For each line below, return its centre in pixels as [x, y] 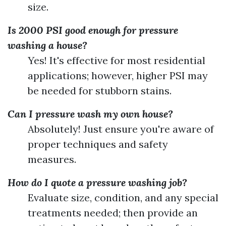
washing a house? [47, 45]
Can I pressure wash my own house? [90, 114]
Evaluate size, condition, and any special [123, 197]
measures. [52, 159]
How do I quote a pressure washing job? [97, 182]
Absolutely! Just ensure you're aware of [121, 129]
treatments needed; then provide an [113, 213]
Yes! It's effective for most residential [117, 60]
